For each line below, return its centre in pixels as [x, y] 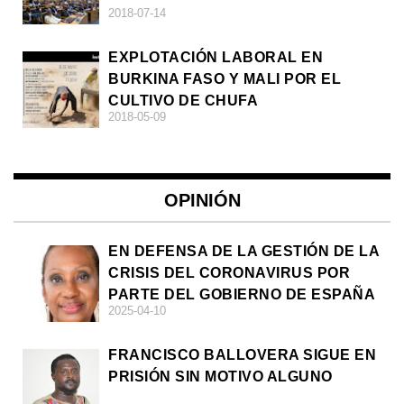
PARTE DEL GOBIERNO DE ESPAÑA [242, 295]
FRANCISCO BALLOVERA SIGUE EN [242, 355]
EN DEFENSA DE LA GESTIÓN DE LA [243, 252]
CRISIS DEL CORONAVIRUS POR [229, 273]
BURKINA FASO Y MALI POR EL [225, 79]
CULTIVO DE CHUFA [183, 101]
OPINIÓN [202, 201]
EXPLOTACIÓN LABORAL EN [216, 58]
